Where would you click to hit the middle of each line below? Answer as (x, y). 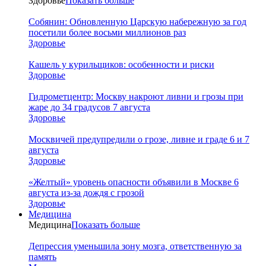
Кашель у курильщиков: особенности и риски (121, 64)
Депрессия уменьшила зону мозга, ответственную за (135, 246)
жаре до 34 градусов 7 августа (89, 107)
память (42, 256)
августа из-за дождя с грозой (86, 192)
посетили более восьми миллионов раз (107, 32)
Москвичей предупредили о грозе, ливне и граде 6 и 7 (139, 139)
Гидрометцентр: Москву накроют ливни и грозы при (136, 96)
